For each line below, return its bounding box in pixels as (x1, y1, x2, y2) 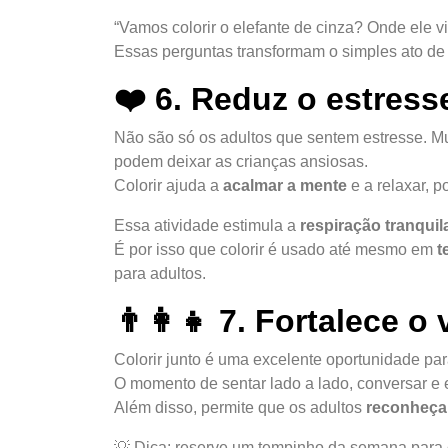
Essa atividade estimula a (114, 216, 300, 234)
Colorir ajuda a (114, 176, 223, 194)
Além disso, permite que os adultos (114, 398, 366, 416)
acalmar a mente (223, 176, 347, 194)
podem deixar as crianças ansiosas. (114, 152, 368, 170)
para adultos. (114, 264, 206, 282)
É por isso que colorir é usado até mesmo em (114, 240, 437, 258)
